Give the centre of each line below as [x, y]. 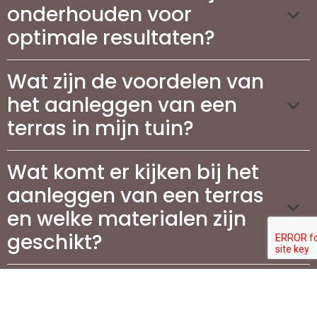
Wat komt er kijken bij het [133, 173]
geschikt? [55, 243]
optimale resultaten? [111, 38]
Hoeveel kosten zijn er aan [136, 287]
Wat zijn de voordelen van [136, 82]
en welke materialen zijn [127, 219]
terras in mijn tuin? [100, 129]
